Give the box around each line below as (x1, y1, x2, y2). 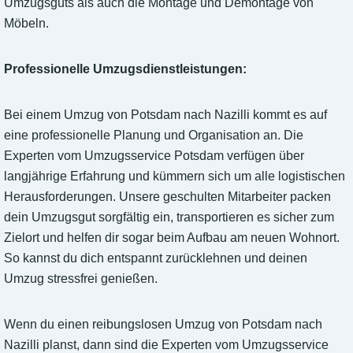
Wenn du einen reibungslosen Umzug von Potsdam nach (4, 318, 322, 332)
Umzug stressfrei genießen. (4, 272, 158, 286)
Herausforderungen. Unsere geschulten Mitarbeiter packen (4, 190, 331, 204)
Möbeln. (4, 17, 49, 31)
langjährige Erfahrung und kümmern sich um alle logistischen (4, 169, 345, 184)
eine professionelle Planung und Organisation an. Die (4, 128, 303, 143)
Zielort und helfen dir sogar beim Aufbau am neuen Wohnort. (4, 231, 340, 245)
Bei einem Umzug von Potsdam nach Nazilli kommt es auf (4, 108, 327, 122)
